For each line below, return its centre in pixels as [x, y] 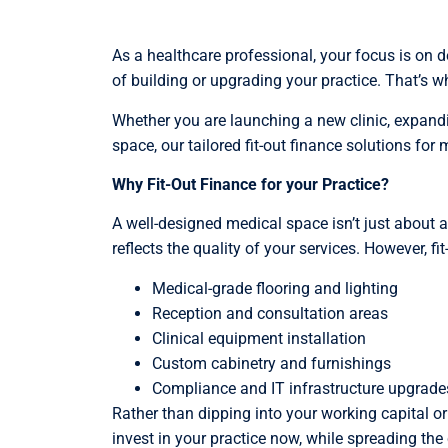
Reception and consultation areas [270, 313]
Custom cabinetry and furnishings [271, 363]
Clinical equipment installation [259, 338]
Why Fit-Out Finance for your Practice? [250, 185]
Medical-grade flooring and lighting [275, 288]
